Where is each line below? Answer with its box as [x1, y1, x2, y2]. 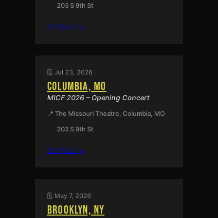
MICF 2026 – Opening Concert [47, 93, 149, 102]
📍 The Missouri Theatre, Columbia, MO [47, 109, 165, 117]
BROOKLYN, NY [47, 202, 105, 217]
